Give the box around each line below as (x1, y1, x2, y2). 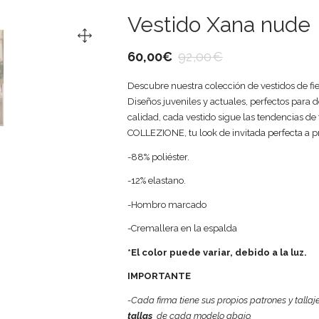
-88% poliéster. (127, 151, 189, 162)
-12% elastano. (127, 175, 186, 186)
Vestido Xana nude (127, 12, 310, 37)
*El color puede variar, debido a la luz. (127, 246, 307, 258)
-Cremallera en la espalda (127, 223, 237, 234)
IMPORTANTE (127, 271, 191, 281)
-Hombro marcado (127, 199, 206, 210)
